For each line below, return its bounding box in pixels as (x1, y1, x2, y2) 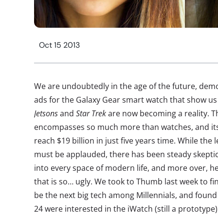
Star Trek (76, 108, 106, 119)
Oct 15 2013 (39, 40, 80, 51)
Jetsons (34, 108, 58, 119)
